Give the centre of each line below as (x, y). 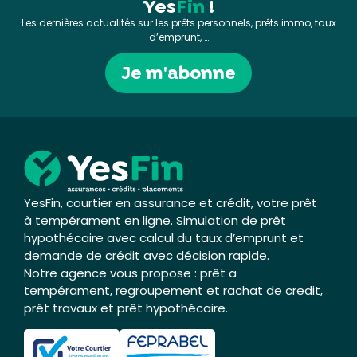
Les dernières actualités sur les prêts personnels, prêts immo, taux (178, 22)
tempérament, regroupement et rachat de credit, (173, 291)
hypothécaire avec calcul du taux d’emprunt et (164, 238)
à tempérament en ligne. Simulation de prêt (155, 221)
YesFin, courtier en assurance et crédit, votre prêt (171, 203)
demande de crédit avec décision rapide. (147, 256)
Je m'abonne (178, 72)
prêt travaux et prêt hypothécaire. (126, 308)
